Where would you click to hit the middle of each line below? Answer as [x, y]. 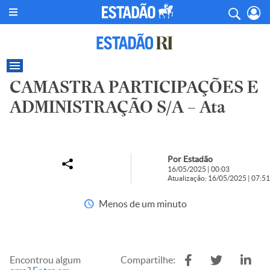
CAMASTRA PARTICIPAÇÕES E [134, 87]
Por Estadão [190, 159]
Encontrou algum [45, 260]
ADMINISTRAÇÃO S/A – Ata [118, 107]
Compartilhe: [148, 260]
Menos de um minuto [143, 204]
